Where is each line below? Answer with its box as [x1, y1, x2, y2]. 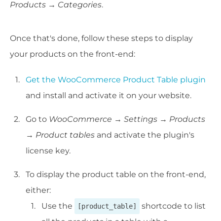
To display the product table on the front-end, [26, 170, 206, 180]
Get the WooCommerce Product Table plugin [26, 75, 206, 85]
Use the [41, 201, 74, 211]
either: [26, 185, 51, 195]
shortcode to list [140, 201, 206, 211]
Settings [124, 114, 157, 124]
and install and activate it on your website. [26, 91, 191, 101]
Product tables [36, 130, 95, 140]
